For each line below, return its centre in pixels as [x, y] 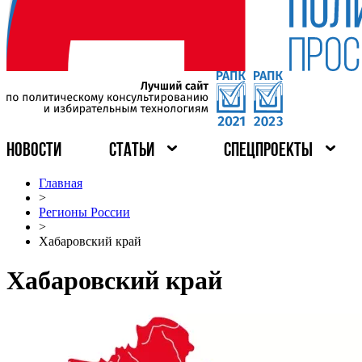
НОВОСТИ [34, 151]
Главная [61, 183]
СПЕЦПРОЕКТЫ [269, 151]
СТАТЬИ [131, 151]
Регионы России [84, 212]
